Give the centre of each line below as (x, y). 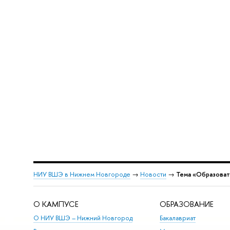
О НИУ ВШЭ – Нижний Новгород (83, 218)
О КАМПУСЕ (56, 204)
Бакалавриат (178, 218)
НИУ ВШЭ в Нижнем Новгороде (82, 175)
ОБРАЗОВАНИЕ (187, 204)
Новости (153, 175)
